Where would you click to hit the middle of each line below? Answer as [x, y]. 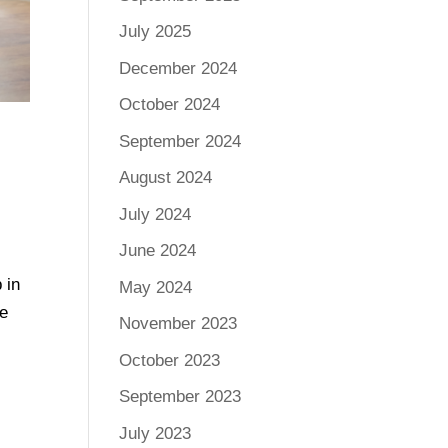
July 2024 [155, 214]
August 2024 [166, 178]
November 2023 [178, 324]
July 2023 [155, 433]
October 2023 [170, 360]
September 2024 [180, 141]
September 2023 [180, 397]
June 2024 [158, 251]
